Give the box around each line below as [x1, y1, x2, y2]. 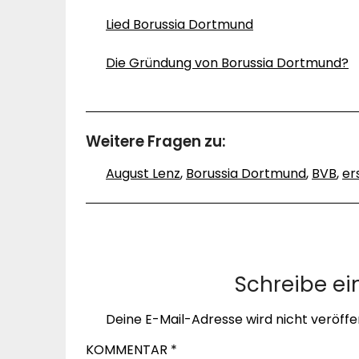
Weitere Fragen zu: [86, 131, 226, 152]
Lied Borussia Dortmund [106, 15, 253, 34]
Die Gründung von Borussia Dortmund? [106, 54, 349, 72]
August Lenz [106, 164, 180, 183]
